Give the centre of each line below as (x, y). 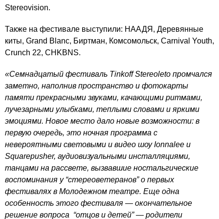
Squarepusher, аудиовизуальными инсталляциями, (98, 156)
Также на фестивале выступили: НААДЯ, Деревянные (104, 29)
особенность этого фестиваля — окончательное (99, 203)
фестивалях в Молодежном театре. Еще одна (92, 191)
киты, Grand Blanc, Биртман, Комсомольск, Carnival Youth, (109, 41)
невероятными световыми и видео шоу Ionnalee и (98, 144)
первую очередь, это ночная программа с (81, 133)
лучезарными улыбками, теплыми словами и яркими (102, 109)
